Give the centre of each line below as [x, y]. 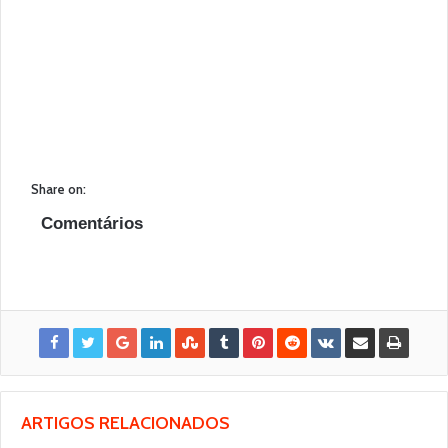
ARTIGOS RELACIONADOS [125, 422]
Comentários [92, 224]
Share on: [58, 188]
